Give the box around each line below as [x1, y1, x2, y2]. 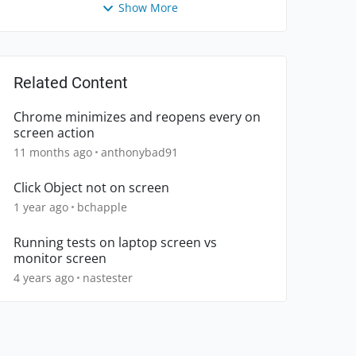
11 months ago [14, 145, 92, 161]
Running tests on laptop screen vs [14, 234, 217, 252]
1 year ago [14, 199, 68, 215]
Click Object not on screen [14, 179, 169, 197]
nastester [83, 270, 133, 286]
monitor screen [14, 250, 106, 268]
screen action [14, 124, 95, 142]
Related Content [14, 73, 128, 93]
